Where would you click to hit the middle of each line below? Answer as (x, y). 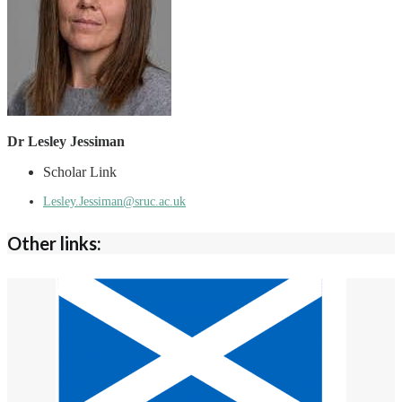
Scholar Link (80, 171)
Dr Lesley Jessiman (66, 141)
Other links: (54, 244)
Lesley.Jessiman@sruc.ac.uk (114, 201)
